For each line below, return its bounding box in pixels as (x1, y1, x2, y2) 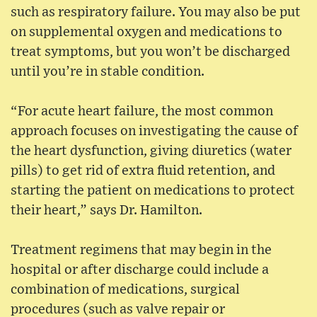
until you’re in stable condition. (11, 64, 204, 79)
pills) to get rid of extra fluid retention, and (11, 163, 275, 178)
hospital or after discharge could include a (11, 263, 269, 277)
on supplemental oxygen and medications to (11, 25, 282, 39)
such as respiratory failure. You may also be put (11, 5, 301, 19)
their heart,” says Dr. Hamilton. (11, 203, 202, 217)
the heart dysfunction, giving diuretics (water (11, 144, 292, 158)
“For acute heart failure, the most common (11, 104, 273, 118)
